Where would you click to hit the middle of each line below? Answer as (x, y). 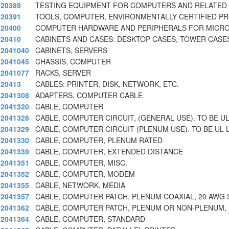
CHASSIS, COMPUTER (73, 62)
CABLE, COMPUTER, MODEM (85, 174)
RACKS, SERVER (63, 73)
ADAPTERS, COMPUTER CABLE (89, 95)
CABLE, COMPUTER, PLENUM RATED (99, 140)
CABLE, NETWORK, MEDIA (80, 185)
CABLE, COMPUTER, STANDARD (90, 219)
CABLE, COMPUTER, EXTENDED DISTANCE (109, 152)
